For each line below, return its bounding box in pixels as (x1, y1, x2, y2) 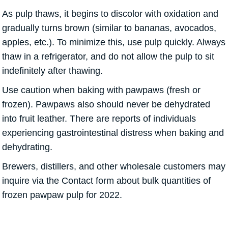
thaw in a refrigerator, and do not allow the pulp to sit (2, 51, 214, 62)
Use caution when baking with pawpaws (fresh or (2, 84, 201, 95)
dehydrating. (2, 141, 52, 152)
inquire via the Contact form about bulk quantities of (2, 175, 211, 186)
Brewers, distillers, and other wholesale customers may (2, 161, 225, 172)
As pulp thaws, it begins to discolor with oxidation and (2, 8, 218, 19)
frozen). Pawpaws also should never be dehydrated (2, 99, 210, 109)
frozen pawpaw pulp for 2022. (2, 189, 122, 200)
